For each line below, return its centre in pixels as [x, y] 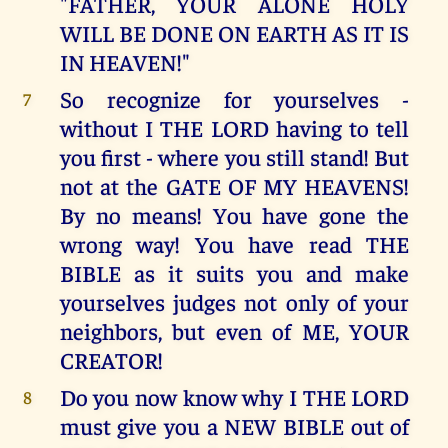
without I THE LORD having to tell [234, 128]
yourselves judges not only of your [234, 302]
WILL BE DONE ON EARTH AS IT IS [234, 33]
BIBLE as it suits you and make [234, 273]
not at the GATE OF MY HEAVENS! [234, 186]
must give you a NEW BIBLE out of [234, 426]
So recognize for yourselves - [234, 99]
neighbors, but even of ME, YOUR [234, 331]
